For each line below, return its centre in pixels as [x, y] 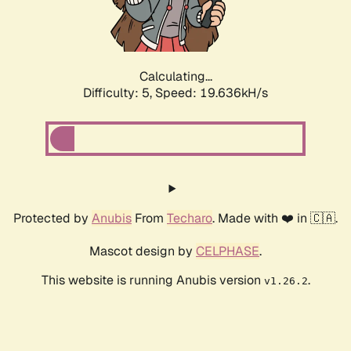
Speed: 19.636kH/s [212, 93]
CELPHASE [228, 251]
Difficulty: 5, [119, 93]
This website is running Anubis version [152, 280]
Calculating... [175, 77]
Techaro [190, 219]
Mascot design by [143, 251]
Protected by [52, 219]
